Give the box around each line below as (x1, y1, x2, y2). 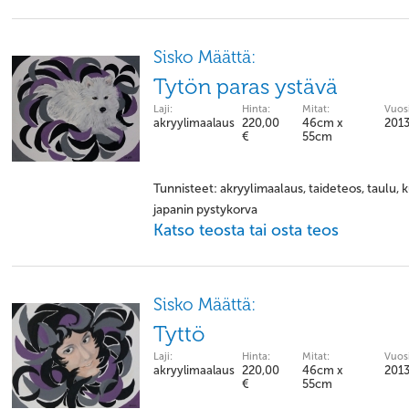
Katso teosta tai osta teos (153, 220, 339, 240)
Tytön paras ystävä (153, 74, 338, 100)
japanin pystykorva (153, 202, 257, 217)
